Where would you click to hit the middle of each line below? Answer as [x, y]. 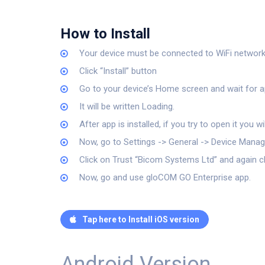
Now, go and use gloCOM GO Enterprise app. [165, 177]
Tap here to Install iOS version [141, 219]
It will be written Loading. [127, 106]
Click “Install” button [118, 71]
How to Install [105, 34]
